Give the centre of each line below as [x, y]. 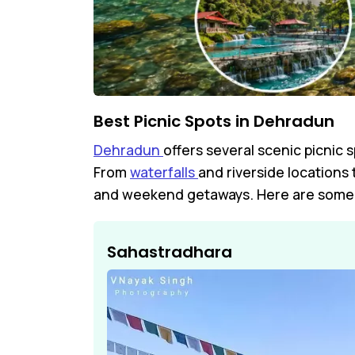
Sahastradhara [170, 252]
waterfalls [164, 172]
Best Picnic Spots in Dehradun [214, 122]
